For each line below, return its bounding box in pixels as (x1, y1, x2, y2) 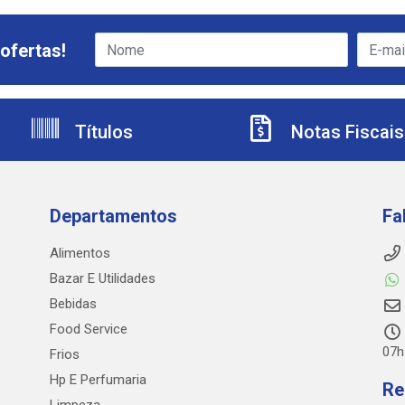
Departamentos (49, 205, 177, 227)
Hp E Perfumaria (49, 372, 146, 388)
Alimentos (49, 245, 110, 261)
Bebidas (49, 296, 97, 312)
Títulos (71, 121, 133, 143)
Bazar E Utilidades (49, 270, 155, 287)
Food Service (49, 321, 127, 337)
